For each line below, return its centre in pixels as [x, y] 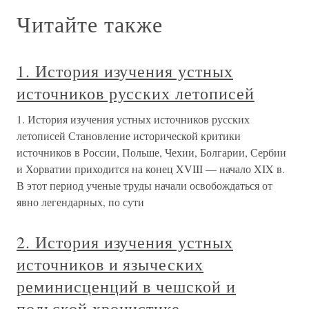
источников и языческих [110, 264]
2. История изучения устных [125, 242]
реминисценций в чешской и [126, 286]
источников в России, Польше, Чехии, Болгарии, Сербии [151, 152]
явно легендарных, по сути [80, 202]
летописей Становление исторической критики [129, 136]
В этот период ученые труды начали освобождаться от [144, 185]
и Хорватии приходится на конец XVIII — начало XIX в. [151, 169]
